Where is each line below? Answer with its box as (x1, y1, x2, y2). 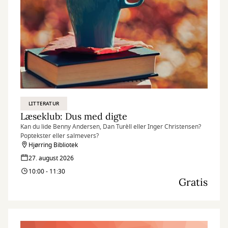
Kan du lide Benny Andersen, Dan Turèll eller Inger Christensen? (20, 122, 201, 131)
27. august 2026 (28, 154, 74, 163)
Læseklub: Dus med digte (20, 110, 127, 122)
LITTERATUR (28, 100, 59, 107)
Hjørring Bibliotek (28, 140, 78, 150)
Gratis (179, 176, 208, 188)
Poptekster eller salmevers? (20, 131, 99, 140)
